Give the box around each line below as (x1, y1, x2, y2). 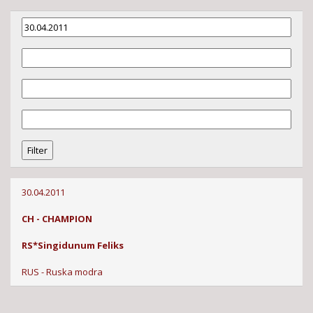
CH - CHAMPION (21, 212, 92, 225)
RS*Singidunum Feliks (21, 238, 124, 252)
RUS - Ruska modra (21, 265, 103, 278)
